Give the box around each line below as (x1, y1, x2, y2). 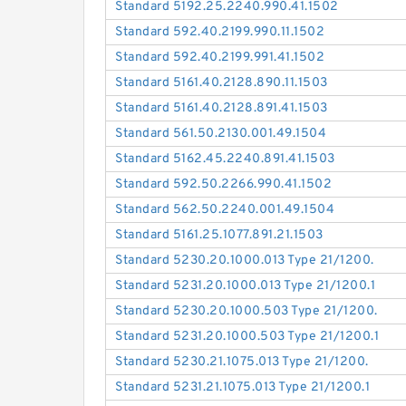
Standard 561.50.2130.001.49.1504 (115, 126, 327, 142)
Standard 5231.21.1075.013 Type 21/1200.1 (115, 380, 371, 396)
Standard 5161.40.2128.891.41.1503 (115, 101, 328, 117)
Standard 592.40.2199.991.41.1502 (115, 50, 325, 66)
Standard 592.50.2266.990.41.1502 (115, 177, 333, 193)
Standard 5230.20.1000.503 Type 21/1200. (115, 304, 378, 320)
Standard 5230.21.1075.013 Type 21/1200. (115, 354, 369, 371)
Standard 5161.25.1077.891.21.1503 (115, 227, 324, 244)
